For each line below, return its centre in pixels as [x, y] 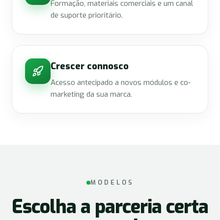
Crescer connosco [90, 66]
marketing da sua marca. [91, 94]
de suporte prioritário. [87, 15]
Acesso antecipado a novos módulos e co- [121, 82]
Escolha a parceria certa [110, 207]
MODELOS [112, 182]
